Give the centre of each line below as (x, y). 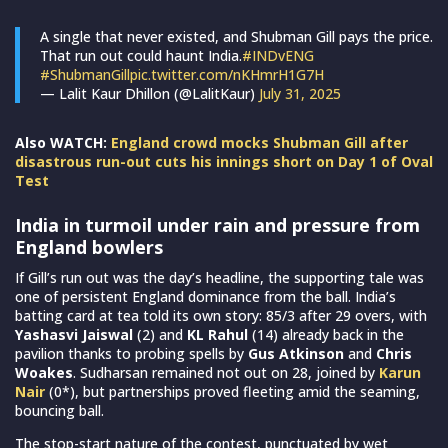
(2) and (160, 334)
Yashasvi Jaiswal (74, 334)
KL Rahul (217, 334)
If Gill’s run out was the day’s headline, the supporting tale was (219, 277)
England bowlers (89, 246)
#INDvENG (278, 55)
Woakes (44, 372)
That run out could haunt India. (141, 55)
